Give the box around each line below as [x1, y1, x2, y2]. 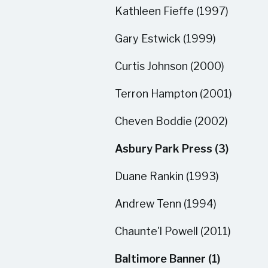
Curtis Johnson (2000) [115, 60, 224, 72]
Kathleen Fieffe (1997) [115, 5, 229, 17]
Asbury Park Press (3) [115, 142, 229, 155]
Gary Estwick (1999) [115, 32, 216, 45]
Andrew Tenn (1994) [115, 197, 217, 210]
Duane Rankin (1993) [115, 170, 219, 182]
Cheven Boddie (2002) [115, 115, 228, 127]
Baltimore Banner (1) [115, 252, 220, 265]
